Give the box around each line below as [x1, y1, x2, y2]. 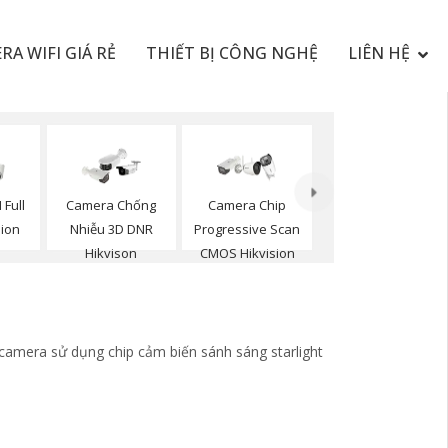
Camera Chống [66, 196, 157, 215]
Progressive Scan [194, 220, 301, 239]
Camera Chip [208, 196, 287, 215]
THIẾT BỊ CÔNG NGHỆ [145, 42, 318, 64]
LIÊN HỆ [347, 42, 410, 64]
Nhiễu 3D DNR [69, 220, 153, 239]
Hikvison [85, 244, 138, 263]
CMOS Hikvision [199, 244, 295, 263]
